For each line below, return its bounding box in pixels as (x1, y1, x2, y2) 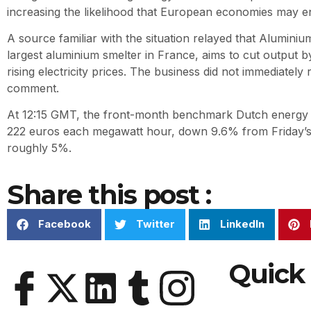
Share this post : (7, 178, 211, 211)
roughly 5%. (7, 141, 72, 155)
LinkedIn (220, 217, 264, 231)
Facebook (38, 217, 91, 231)
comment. (7, 81, 59, 96)
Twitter (136, 217, 175, 231)
